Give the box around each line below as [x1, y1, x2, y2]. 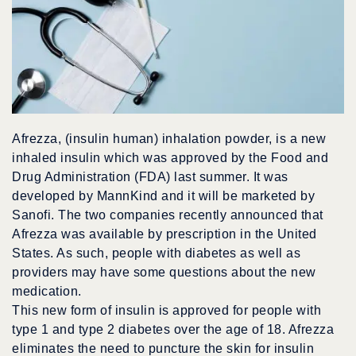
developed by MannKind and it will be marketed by [12, 189, 315, 203]
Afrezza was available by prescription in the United [12, 227, 317, 242]
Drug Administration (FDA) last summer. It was [12, 170, 288, 184]
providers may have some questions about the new [12, 265, 316, 280]
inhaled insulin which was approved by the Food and [12, 151, 328, 165]
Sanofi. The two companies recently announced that [12, 208, 323, 222]
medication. [12, 284, 82, 299]
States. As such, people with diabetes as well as [12, 246, 300, 261]
